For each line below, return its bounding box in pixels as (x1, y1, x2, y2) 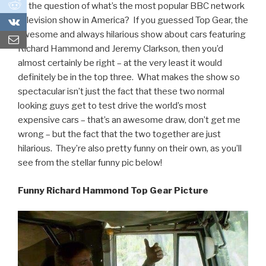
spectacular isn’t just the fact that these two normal (18, 86, 224, 97)
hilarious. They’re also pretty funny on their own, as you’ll (18, 143, 242, 154)
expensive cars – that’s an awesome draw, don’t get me (18, 115, 240, 126)
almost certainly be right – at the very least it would (18, 58, 222, 69)
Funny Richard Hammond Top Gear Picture (18, 185, 208, 196)
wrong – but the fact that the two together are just (18, 129, 221, 140)
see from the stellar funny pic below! (18, 157, 162, 169)
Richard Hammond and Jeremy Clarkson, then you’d (18, 43, 223, 55)
